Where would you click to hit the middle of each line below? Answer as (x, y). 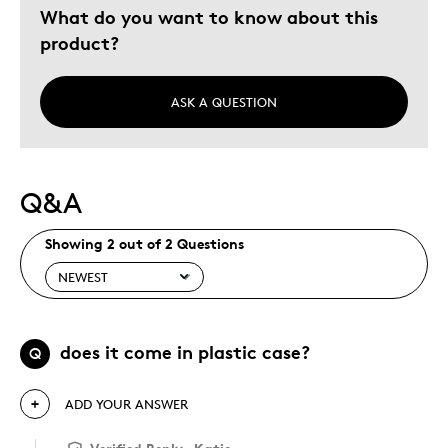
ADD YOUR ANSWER (126, 403)
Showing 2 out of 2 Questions (144, 243)
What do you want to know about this (209, 16)
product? (79, 42)
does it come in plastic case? (185, 351)
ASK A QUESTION (224, 101)
